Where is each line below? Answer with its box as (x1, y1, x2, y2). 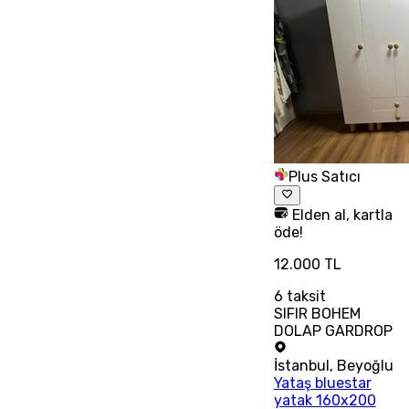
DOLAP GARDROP (273, 321, 393, 340)
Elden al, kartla (288, 205, 393, 224)
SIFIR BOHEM (273, 304, 361, 322)
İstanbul (273, 356, 330, 374)
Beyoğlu (336, 356, 393, 374)
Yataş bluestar (273, 373, 372, 392)
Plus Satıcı (288, 167, 361, 185)
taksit (282, 287, 326, 305)
